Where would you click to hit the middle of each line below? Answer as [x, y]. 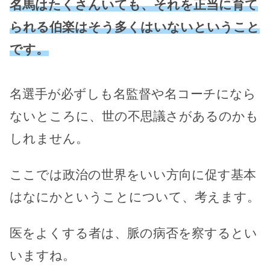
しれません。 [49, 138]
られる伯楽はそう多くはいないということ [135, 27]
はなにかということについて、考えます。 [135, 196]
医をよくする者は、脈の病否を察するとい [133, 233]
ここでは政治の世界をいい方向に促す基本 [133, 174]
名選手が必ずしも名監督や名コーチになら [133, 93]
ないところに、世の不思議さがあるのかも [134, 116]
